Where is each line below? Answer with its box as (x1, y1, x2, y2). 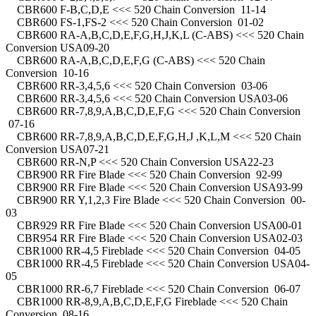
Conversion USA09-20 (6, 41, 109, 54)
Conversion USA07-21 (6, 142, 109, 155)
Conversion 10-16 (6, 66, 89, 79)
